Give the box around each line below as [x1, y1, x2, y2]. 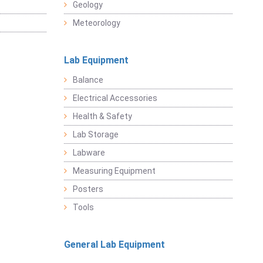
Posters [72, 184, 103, 194]
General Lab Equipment [63, 239, 165, 251]
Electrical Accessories [72, 93, 157, 103]
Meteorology [72, 18, 120, 28]
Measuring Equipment [72, 166, 156, 176]
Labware [72, 148, 105, 158]
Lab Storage [72, 130, 119, 140]
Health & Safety [72, 112, 132, 122]
